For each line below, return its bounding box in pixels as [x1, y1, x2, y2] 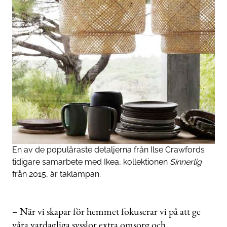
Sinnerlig [170, 157, 202, 167]
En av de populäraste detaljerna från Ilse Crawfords [12, 145, 205, 155]
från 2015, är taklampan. [12, 169, 101, 179]
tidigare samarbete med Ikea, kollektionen [12, 157, 170, 167]
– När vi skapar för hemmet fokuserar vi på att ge [12, 205, 201, 218]
